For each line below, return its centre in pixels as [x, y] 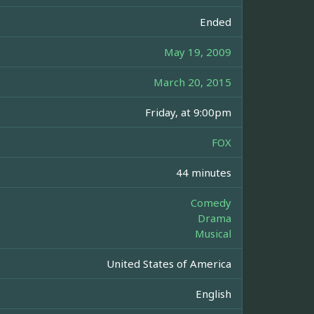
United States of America [169, 264]
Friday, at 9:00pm [188, 112]
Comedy [211, 203]
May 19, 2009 [198, 52]
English [213, 294]
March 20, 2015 [192, 82]
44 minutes [204, 173]
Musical [213, 234]
